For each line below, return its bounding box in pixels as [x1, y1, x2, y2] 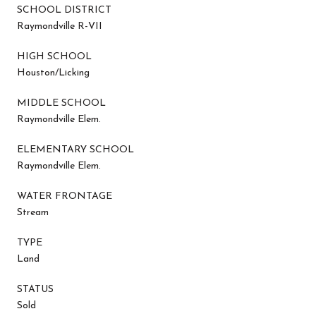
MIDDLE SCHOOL [17, 97, 106, 109]
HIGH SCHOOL [17, 51, 92, 62]
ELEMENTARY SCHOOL [17, 144, 134, 155]
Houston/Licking [17, 67, 90, 78]
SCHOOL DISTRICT [17, 4, 111, 16]
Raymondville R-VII [17, 20, 102, 32]
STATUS [17, 284, 54, 295]
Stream [17, 207, 49, 218]
